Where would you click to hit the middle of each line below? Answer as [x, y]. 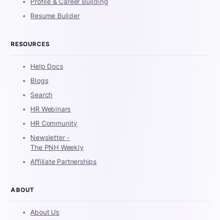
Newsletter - [51, 138]
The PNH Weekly [57, 148]
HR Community [54, 124]
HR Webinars [51, 109]
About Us [45, 212]
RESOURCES [30, 44]
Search [42, 95]
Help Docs [47, 67]
